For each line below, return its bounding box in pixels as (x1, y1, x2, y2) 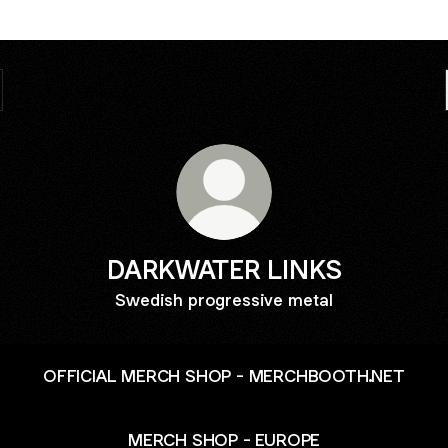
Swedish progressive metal (115, 289, 333, 311)
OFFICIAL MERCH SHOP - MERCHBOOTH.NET (43, 364, 405, 387)
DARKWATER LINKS (106, 253, 342, 286)
